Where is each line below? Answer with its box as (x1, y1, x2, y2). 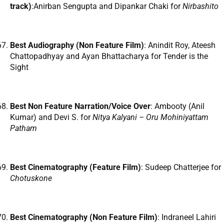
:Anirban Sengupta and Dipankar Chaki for (31, 1, 182, 11)
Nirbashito (182, 1, 218, 11)
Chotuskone (10, 173, 52, 183)
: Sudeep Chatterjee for (141, 162, 221, 172)
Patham (10, 123, 37, 133)
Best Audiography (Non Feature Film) (10, 40, 144, 50)
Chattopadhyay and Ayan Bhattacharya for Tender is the (10, 51, 208, 61)
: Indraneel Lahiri (157, 212, 216, 222)
